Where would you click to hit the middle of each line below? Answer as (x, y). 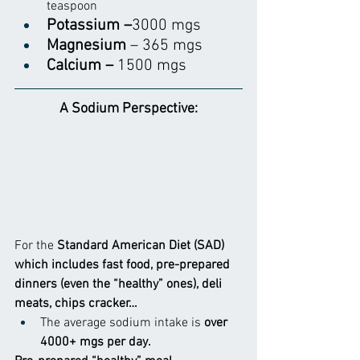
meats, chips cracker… (76, 303)
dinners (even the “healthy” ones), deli (120, 284)
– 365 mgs (164, 45)
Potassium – (89, 25)
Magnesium (86, 45)
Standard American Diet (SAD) (141, 245)
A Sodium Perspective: (129, 108)
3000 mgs (166, 25)
